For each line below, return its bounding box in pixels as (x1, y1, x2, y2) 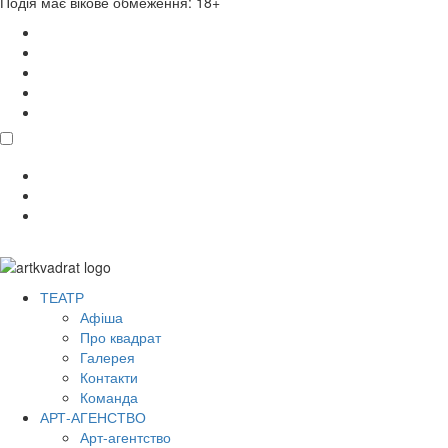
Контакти (80, 367, 138, 388)
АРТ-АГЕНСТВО (40, 407, 146, 428)
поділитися (6, 149, 69, 164)
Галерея (80, 347, 135, 368)
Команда (80, 387, 138, 408)
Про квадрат (80, 327, 161, 348)
